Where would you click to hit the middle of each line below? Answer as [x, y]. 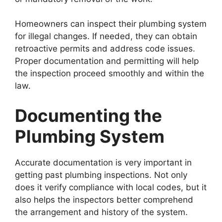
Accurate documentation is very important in [103, 162]
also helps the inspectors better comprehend [104, 199]
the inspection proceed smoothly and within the [110, 73]
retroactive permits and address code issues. [105, 49]
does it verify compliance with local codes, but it [111, 187]
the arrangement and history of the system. [101, 212]
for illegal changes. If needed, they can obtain [106, 36]
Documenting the [88, 115]
